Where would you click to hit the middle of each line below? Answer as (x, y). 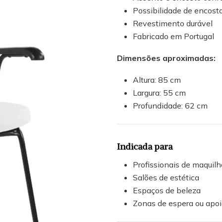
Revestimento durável (173, 23)
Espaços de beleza (167, 190)
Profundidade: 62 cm (170, 105)
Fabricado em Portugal (173, 36)
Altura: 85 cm (157, 80)
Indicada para (145, 146)
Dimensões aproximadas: (166, 58)
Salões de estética (166, 177)
